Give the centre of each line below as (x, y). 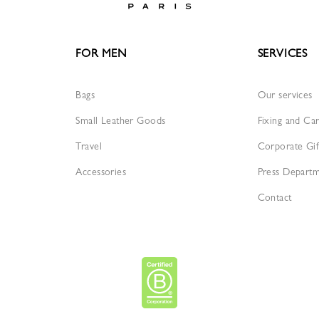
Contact (274, 197)
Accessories (101, 172)
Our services (285, 95)
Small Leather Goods (121, 120)
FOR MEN (102, 53)
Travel (89, 146)
